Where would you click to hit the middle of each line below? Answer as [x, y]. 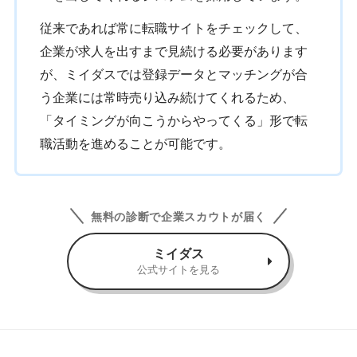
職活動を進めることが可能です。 [135, 144]
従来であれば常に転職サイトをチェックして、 [173, 29]
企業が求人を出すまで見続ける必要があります [173, 52]
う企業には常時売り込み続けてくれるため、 [167, 98]
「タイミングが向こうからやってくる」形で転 [173, 121]
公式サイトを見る [178, 269]
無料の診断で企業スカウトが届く [178, 216]
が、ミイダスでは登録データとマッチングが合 [173, 75]
